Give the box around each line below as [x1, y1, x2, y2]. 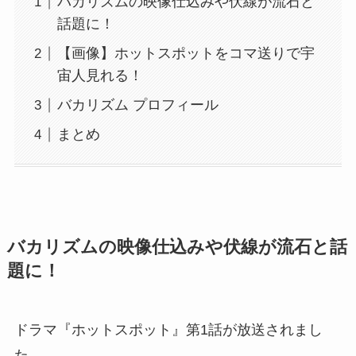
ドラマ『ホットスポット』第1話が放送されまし [14, 321, 323, 338]
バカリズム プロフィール [56, 97, 219, 114]
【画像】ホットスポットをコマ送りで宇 [56, 45, 315, 62]
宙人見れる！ [56, 68, 143, 84]
